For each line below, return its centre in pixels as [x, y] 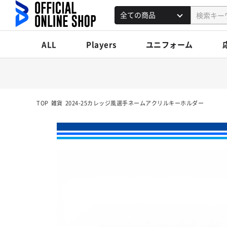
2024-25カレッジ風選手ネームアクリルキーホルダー [134, 103]
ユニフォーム [169, 44]
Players [101, 44]
